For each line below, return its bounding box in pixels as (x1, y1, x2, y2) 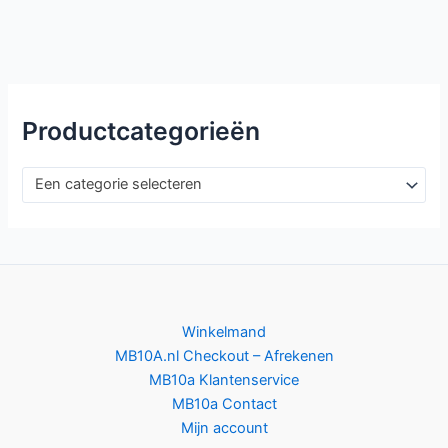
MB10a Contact (171, 395, 277, 414)
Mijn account (180, 419, 268, 438)
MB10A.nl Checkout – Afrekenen (114, 347, 334, 366)
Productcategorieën (22, 115, 261, 146)
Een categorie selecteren (35, 175, 203, 194)
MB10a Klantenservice (149, 371, 299, 390)
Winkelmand (182, 323, 266, 342)
